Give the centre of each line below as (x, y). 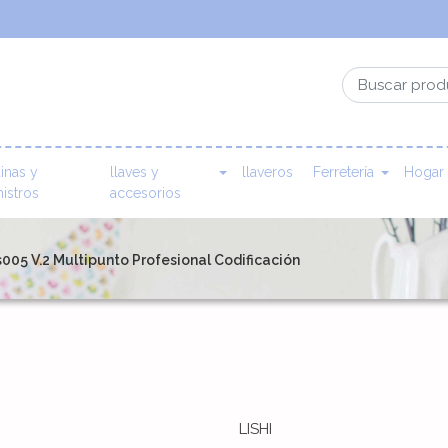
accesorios (145, 193)
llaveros (267, 172)
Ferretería (343, 172)
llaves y (134, 172)
